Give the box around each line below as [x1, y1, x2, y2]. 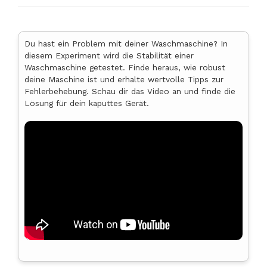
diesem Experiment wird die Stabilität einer [24, 50, 194, 60]
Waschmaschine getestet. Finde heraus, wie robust [24, 62, 225, 72]
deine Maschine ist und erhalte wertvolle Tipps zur [24, 74, 223, 84]
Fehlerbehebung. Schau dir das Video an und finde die [24, 86, 235, 96]
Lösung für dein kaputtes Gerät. [24, 98, 149, 108]
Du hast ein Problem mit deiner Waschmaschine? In [24, 38, 228, 48]
